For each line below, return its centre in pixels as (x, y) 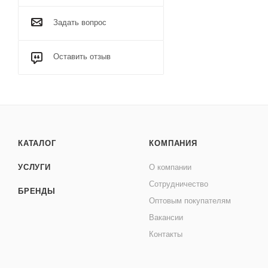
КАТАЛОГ (37, 143)
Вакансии (166, 217)
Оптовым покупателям (190, 201)
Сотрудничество (179, 184)
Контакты (166, 234)
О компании (170, 167)
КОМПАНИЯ (173, 143)
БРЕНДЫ (37, 191)
